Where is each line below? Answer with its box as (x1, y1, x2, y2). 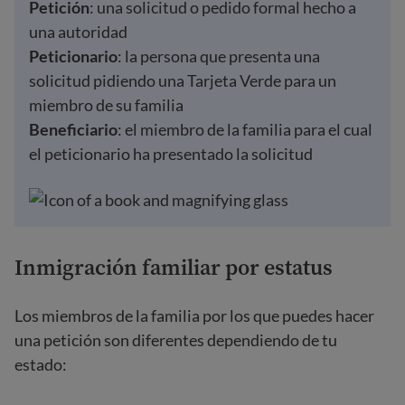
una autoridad (29, 22, 127, 42)
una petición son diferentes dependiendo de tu (14, 330, 337, 350)
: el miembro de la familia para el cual (118, 119, 372, 139)
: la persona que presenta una (118, 46, 320, 66)
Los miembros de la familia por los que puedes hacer (14, 306, 374, 325)
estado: (14, 354, 67, 374)
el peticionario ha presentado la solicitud (29, 144, 313, 164)
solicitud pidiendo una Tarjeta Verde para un (29, 71, 336, 90)
